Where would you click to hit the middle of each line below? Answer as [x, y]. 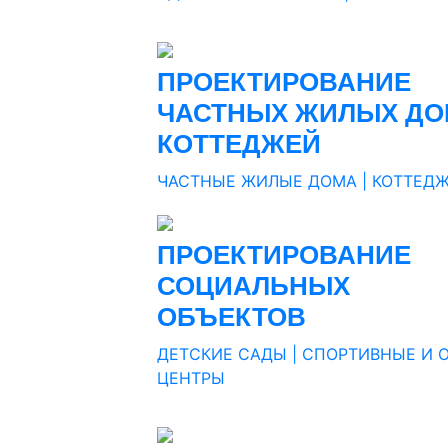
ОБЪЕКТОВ [231, 316]
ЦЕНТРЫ [191, 377]
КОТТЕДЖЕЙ [239, 143]
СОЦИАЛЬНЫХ [253, 285]
